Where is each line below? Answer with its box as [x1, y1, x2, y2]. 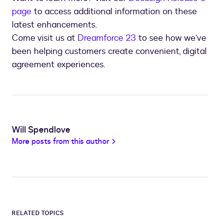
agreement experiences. [12, 58, 105, 71]
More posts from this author [12, 136, 110, 147]
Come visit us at [12, 32, 78, 45]
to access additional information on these [31, 5, 197, 18]
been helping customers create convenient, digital [12, 45, 207, 58]
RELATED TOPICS [12, 209, 65, 218]
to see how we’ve [136, 32, 206, 45]
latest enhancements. [12, 19, 99, 31]
